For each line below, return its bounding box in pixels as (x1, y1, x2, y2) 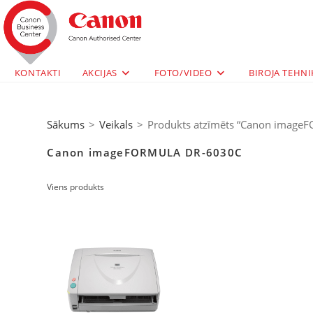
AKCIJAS (82, 66, 117, 79)
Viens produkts (47, 181, 105, 193)
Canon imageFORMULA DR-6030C (47, 145, 243, 159)
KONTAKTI (14, 66, 61, 79)
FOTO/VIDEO (154, 66, 212, 79)
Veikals (99, 117, 133, 131)
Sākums (47, 117, 85, 131)
